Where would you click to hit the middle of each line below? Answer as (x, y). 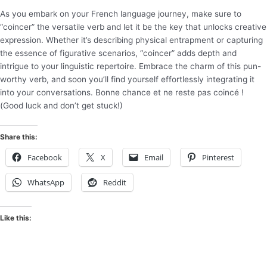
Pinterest (218, 157)
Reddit (115, 182)
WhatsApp (46, 182)
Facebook (45, 157)
